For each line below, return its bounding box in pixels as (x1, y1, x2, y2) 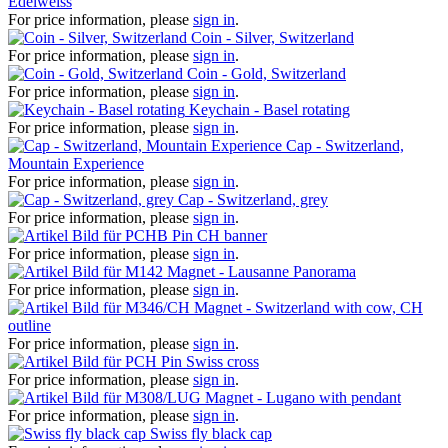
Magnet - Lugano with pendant (205, 388, 401, 406)
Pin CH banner (172, 226, 267, 244)
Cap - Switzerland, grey (178, 190, 328, 208)
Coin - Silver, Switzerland (191, 28, 354, 46)
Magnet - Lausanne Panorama (167, 262, 356, 280)
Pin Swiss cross (161, 352, 259, 370)
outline (8, 316, 51, 334)
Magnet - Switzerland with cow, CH (194, 298, 423, 316)
